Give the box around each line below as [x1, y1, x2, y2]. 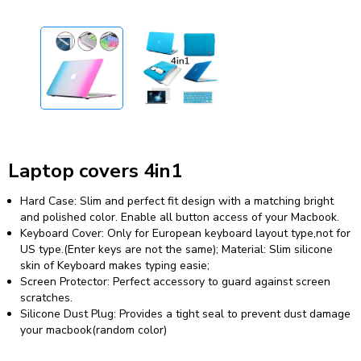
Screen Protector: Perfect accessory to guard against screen [20, 273, 330, 289]
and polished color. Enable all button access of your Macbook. [20, 209, 339, 225]
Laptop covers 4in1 [8, 157, 182, 184]
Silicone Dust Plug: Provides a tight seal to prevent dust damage [20, 305, 351, 322]
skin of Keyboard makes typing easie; [20, 257, 210, 273]
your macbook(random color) [20, 322, 167, 338]
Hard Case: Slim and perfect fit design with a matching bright [20, 193, 334, 209]
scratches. [20, 289, 73, 305]
